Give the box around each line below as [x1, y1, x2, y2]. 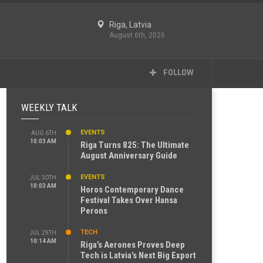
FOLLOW [161, 68, 194, 77]
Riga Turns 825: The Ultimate [80, 140, 189, 150]
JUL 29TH [29, 230, 56, 236]
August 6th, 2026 [109, 31, 165, 39]
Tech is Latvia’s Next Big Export [80, 250, 196, 261]
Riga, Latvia [109, 20, 151, 29]
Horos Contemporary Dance [80, 184, 184, 195]
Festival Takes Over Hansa [80, 195, 177, 205]
